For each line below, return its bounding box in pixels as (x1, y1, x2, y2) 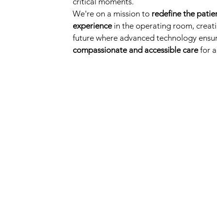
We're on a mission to (73, 9, 152, 18)
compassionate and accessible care (73, 45, 198, 55)
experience (73, 21, 112, 31)
